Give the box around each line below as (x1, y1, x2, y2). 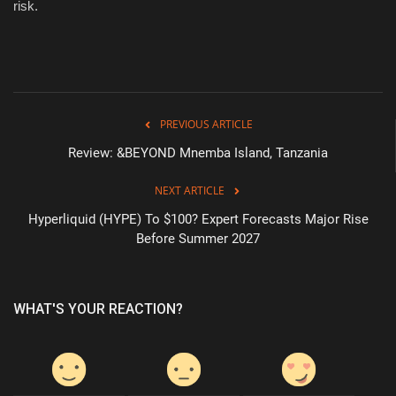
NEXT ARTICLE (154, 182, 225, 198)
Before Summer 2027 (136, 230, 260, 247)
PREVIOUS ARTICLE (160, 116, 253, 132)
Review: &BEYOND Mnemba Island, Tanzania (67, 144, 328, 161)
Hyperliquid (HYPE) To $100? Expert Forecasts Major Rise (27, 210, 369, 227)
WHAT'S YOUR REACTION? (13, 300, 183, 317)
